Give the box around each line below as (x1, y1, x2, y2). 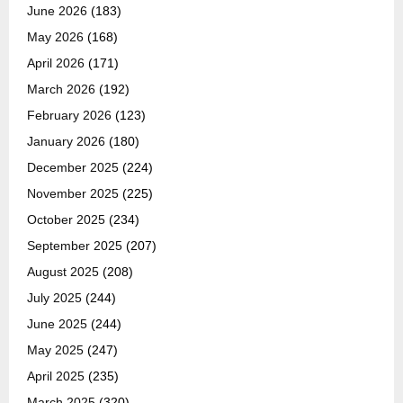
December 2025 (27, 160, 119, 175)
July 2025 (27, 291, 82, 306)
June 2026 (27, 4, 87, 19)
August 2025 (27, 264, 99, 280)
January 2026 (27, 134, 105, 149)
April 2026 (27, 56, 85, 71)
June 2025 (27, 317, 87, 332)
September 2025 (27, 238, 122, 254)
